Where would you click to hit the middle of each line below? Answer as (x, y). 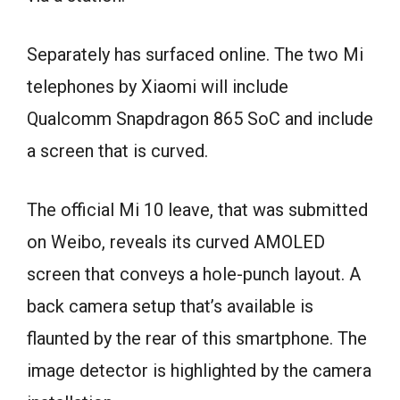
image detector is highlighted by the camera (199, 370)
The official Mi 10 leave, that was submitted (197, 209)
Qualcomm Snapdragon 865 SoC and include (200, 118)
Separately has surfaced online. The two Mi (195, 54)
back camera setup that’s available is (170, 306)
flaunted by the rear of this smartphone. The (197, 338)
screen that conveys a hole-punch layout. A (194, 274)
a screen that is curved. (117, 150)
